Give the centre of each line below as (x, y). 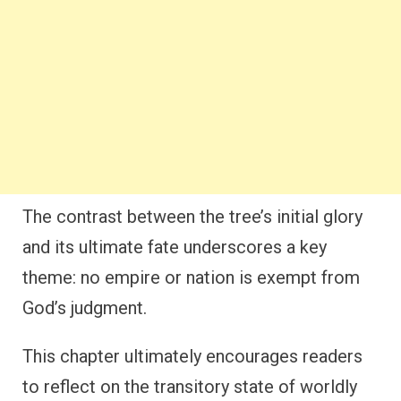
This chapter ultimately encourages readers (192, 356)
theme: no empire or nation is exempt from (191, 277)
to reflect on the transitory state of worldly (190, 386)
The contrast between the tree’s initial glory (192, 216)
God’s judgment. (85, 307)
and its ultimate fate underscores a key (175, 247)
